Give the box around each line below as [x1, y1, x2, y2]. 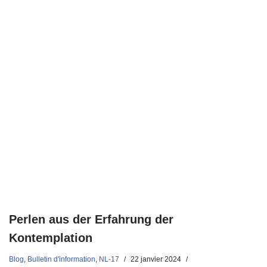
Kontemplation [9, 231, 92, 244]
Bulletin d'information [27, 254, 95, 263]
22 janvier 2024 [131, 254, 181, 263]
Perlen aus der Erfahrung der [9, 212, 173, 226]
